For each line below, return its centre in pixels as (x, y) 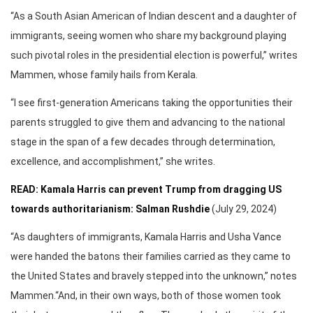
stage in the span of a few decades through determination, (143, 142)
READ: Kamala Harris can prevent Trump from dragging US (146, 190)
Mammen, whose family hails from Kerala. (104, 75)
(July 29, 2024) (244, 209)
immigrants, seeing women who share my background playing (148, 36)
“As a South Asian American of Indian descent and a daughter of (154, 16)
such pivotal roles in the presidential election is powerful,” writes (154, 56)
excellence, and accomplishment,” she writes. (113, 162)
